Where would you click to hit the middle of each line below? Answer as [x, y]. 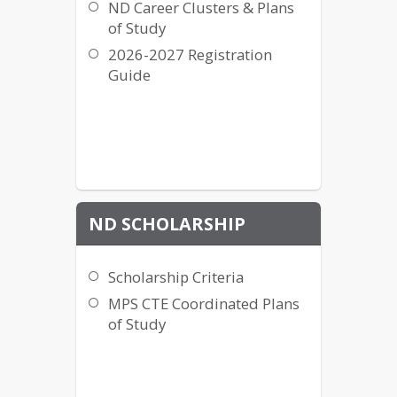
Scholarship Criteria [176, 277]
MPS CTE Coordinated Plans [204, 304]
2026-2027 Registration [191, 55]
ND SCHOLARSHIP [167, 223]
